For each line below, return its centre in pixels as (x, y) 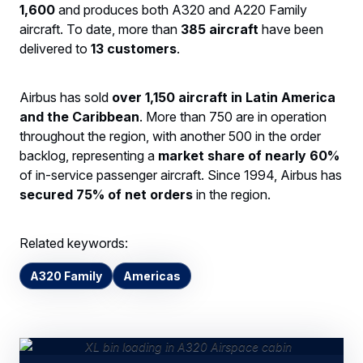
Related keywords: (74, 243)
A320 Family (66, 275)
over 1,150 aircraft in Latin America (224, 97)
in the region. (232, 194)
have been (293, 29)
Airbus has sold (66, 97)
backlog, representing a (89, 155)
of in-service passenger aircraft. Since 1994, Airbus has (181, 175)
